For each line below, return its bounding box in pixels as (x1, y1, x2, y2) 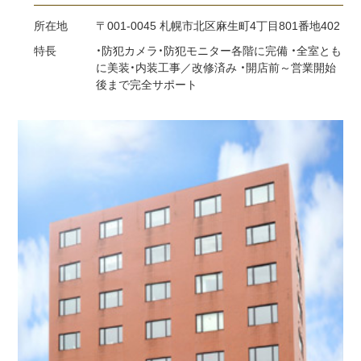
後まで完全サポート (96, 79, 198, 92)
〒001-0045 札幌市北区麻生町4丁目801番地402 (96, 20, 341, 33)
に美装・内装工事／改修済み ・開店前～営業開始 (96, 62, 337, 75)
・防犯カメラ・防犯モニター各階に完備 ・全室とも (96, 45, 342, 58)
